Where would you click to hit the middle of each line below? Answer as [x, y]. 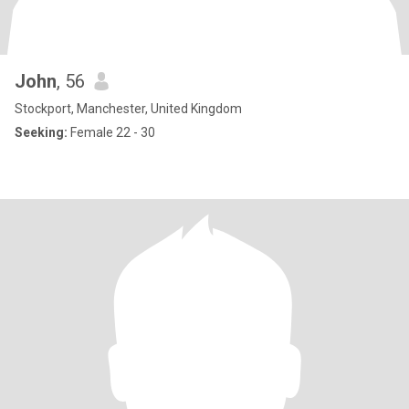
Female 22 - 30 [111, 132]
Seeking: [41, 132]
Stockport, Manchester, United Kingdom [128, 109]
